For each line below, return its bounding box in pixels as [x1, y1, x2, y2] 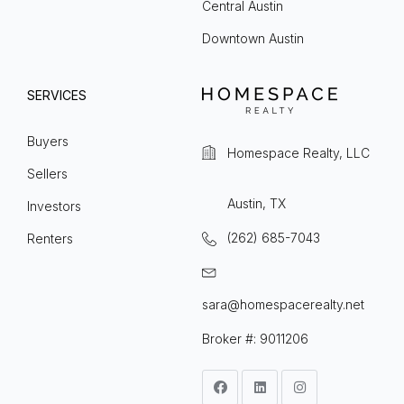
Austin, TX [227, 196, 286, 212]
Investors [27, 198, 81, 215]
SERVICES [27, 87, 87, 104]
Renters [27, 231, 73, 247]
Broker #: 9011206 [202, 331, 308, 347]
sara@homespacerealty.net [202, 297, 364, 313]
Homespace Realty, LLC [227, 145, 370, 161]
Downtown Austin [202, 31, 304, 47]
